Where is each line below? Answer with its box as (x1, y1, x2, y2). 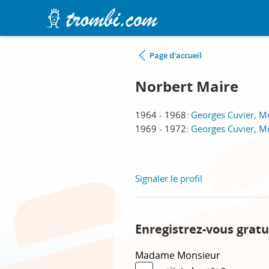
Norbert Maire (135, 76, 238, 97)
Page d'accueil (150, 50, 202, 61)
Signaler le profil (135, 172, 202, 184)
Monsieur (177, 249, 220, 262)
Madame (135, 249, 177, 262)
